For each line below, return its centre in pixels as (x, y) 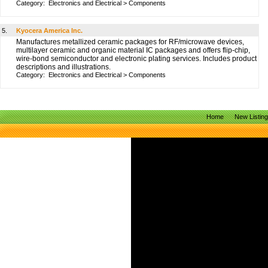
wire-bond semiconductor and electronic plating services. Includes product (136, 59)
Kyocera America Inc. (49, 31)
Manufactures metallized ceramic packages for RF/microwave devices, (130, 42)
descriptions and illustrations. (63, 67)
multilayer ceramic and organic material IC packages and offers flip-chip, (133, 50)
